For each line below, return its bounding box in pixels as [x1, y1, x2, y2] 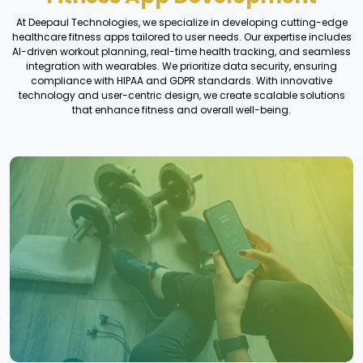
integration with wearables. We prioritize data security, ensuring [26, 58, 337, 73]
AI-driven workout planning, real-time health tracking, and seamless [12, 44, 351, 58]
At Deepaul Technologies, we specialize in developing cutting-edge [15, 15, 348, 29]
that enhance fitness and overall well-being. [72, 102, 291, 117]
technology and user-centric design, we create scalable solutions [18, 88, 345, 102]
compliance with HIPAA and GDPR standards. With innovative [31, 73, 332, 88]
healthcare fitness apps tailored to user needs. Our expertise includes [11, 29, 352, 44]
